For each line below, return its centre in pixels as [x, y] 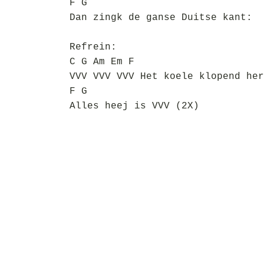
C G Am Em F [102, 62]
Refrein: [93, 47]
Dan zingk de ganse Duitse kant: [161, 18]
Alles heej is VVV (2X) [134, 106]
